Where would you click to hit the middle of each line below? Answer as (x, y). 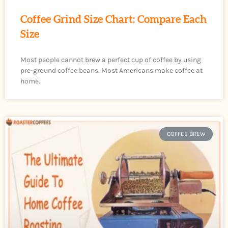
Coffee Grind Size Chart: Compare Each (113, 20)
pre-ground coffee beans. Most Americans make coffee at (111, 71)
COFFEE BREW (186, 134)
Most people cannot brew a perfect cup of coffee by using (111, 60)
